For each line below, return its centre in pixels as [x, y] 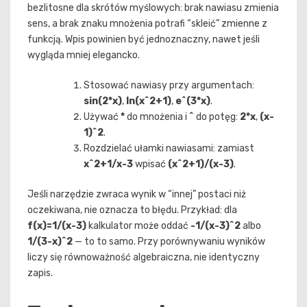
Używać [102, 116]
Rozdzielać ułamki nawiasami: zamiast [169, 148]
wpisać [150, 164]
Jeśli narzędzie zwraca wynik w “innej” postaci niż [137, 194]
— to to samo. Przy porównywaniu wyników [169, 241]
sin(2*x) [103, 101]
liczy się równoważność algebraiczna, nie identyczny [144, 257]
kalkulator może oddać [138, 225]
